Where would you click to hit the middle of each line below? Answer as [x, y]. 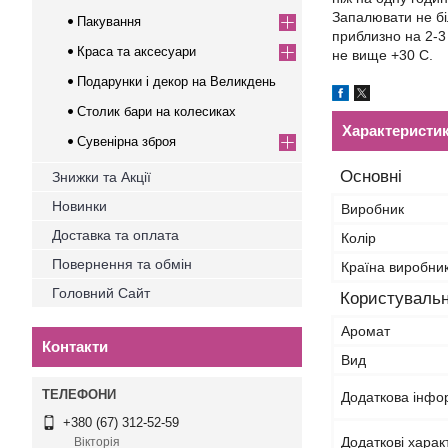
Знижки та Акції [101, 177]
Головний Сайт [101, 293]
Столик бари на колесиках [156, 111]
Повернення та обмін [122, 264]
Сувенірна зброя [126, 141]
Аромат [365, 331]
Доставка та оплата [115, 235]
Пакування [109, 21]
